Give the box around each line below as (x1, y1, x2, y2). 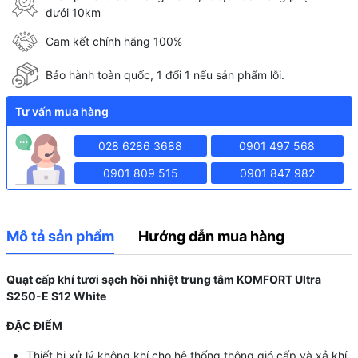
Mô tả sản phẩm (6, 227, 114, 245)
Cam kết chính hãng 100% (46, 34, 182, 49)
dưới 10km (46, 5, 101, 19)
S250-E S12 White (6, 288, 106, 303)
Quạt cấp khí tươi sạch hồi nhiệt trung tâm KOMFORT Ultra (6, 272, 321, 286)
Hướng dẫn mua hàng (137, 227, 284, 245)
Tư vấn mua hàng (14, 104, 109, 118)
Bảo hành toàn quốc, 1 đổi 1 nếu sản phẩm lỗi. (46, 68, 284, 82)
